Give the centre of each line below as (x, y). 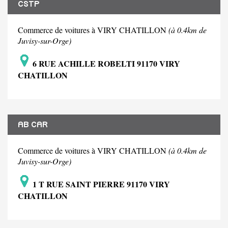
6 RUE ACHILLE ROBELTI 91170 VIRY (105, 64)
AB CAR (33, 125)
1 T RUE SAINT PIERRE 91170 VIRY (100, 184)
